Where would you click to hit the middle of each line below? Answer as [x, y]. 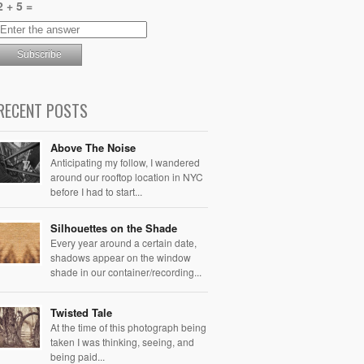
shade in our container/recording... [126, 271]
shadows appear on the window [121, 257]
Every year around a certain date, [123, 242]
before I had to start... [96, 191]
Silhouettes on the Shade [114, 227]
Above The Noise [93, 147]
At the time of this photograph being [128, 327]
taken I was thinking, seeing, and [122, 341]
